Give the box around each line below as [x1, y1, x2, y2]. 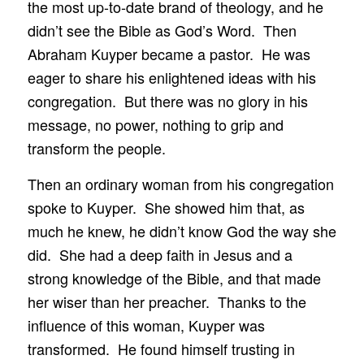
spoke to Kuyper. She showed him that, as [27, 196, 305, 218]
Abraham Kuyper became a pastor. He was [27, 42, 310, 64]
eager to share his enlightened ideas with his [27, 66, 316, 88]
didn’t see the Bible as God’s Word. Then [27, 19, 297, 41]
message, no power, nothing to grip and [27, 113, 284, 135]
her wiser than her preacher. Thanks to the [27, 290, 306, 312]
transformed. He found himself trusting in [27, 337, 295, 359]
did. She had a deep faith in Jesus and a [27, 243, 292, 265]
